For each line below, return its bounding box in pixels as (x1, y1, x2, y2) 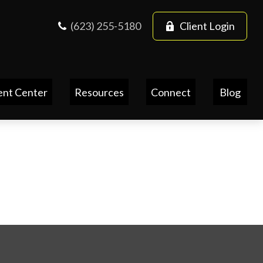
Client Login (180, 19, 235, 32)
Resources (75, 85, 124, 99)
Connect (151, 85, 191, 99)
